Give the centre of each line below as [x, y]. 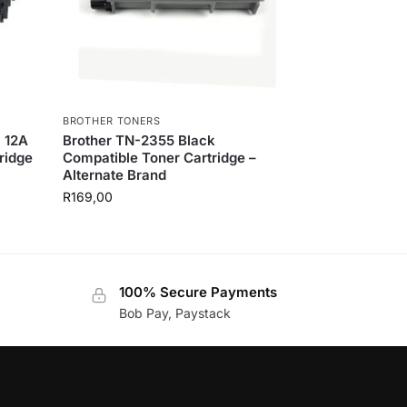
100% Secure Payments [198, 293]
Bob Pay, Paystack [174, 313]
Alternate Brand [115, 175]
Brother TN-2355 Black [139, 141]
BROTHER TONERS [112, 121]
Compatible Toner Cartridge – [160, 158]
